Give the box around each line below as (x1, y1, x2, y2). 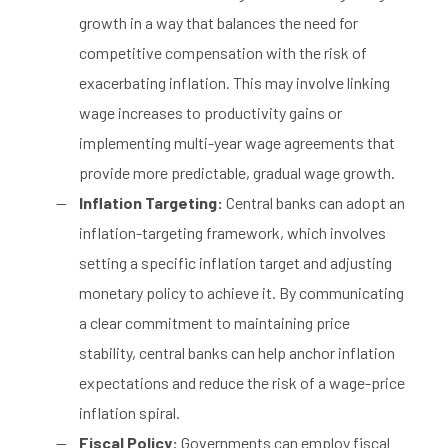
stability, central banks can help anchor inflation (79, 342, 395, 362)
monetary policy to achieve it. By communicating (79, 282, 404, 302)
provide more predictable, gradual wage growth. (79, 162, 395, 182)
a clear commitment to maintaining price (79, 312, 350, 332)
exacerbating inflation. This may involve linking (79, 72, 390, 92)
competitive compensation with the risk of (79, 42, 367, 62)
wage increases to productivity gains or (79, 102, 342, 122)
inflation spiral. (79, 402, 180, 422)
